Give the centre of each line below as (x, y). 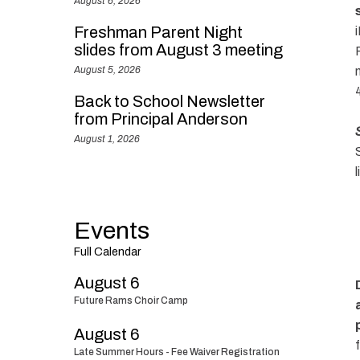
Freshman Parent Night (158, 32)
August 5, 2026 (107, 70)
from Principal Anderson (161, 119)
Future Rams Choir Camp (131, 301)
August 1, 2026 (107, 139)
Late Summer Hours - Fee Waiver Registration (177, 352)
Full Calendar (107, 252)
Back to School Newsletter (170, 101)
